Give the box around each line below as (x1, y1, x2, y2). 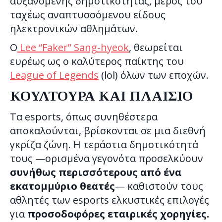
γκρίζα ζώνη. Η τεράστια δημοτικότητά (10, 137, 198, 151)
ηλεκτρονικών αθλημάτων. (10, 21, 138, 35)
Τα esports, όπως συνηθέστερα (10, 110, 158, 123)
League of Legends (10, 68, 99, 82)
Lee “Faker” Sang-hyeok (17, 40, 129, 54)
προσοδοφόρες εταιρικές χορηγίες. (27, 207, 209, 221)
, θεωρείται (129, 40, 183, 54)
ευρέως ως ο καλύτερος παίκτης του (10, 54, 184, 68)
